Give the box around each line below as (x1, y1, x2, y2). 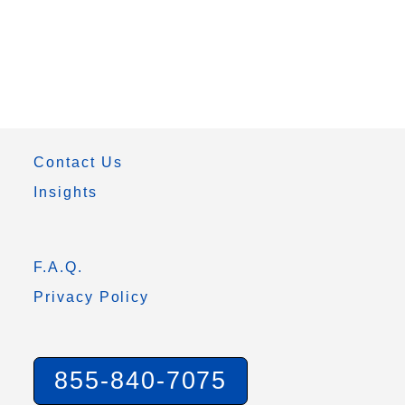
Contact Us (33, 155, 123, 170)
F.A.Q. (33, 259, 83, 275)
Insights (33, 184, 98, 200)
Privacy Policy (33, 289, 150, 305)
